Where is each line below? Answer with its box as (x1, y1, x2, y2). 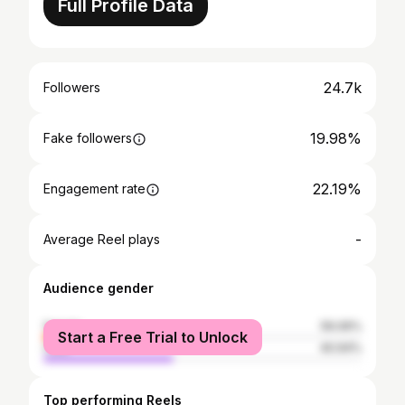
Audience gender (43, 280, 154, 296)
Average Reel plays (43, 231, 160, 247)
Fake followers (43, 130, 132, 146)
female (43, 319, 81, 333)
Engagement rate (43, 181, 146, 196)
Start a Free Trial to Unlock (58, 328, 248, 346)
